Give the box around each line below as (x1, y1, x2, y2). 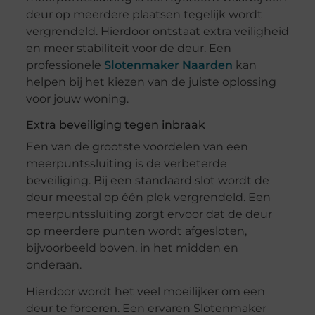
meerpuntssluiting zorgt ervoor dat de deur (25, 207, 272, 221)
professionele (25, 58, 104, 72)
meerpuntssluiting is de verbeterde (25, 157, 227, 171)
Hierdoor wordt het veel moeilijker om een (25, 285, 265, 299)
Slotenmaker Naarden (103, 58, 233, 72)
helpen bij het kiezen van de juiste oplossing (25, 75, 276, 89)
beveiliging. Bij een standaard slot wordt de (25, 174, 269, 188)
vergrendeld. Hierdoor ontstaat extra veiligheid (25, 25, 289, 39)
